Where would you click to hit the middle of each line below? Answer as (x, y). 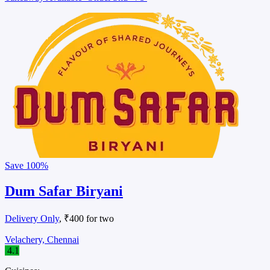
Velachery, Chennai (42, 239)
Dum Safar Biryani (64, 191)
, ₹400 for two (86, 218)
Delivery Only (32, 218)
